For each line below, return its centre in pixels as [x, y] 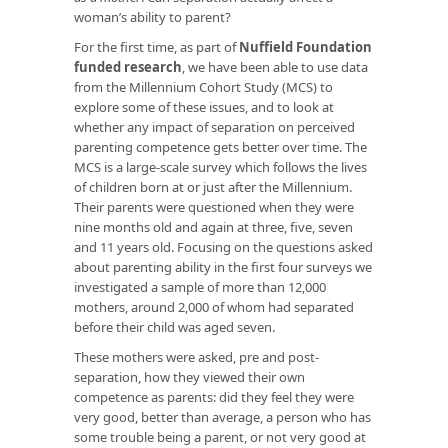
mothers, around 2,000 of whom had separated [214, 306]
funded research [128, 66]
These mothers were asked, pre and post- [196, 356]
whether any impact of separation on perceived [214, 126]
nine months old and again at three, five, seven [213, 226]
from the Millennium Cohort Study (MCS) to [203, 86]
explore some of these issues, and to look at [204, 106]
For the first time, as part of [156, 46]
